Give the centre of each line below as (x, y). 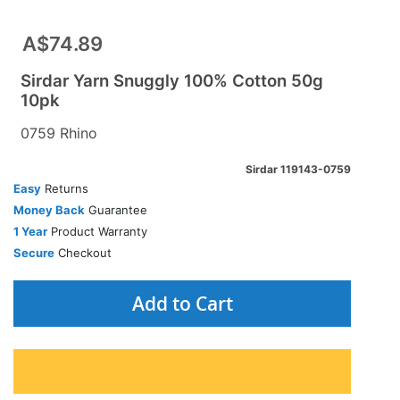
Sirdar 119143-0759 (298, 169)
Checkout (83, 253)
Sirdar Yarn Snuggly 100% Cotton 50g (172, 81)
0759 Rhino (59, 133)
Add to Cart (182, 304)
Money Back (49, 210)
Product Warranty (97, 231)
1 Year (30, 231)
